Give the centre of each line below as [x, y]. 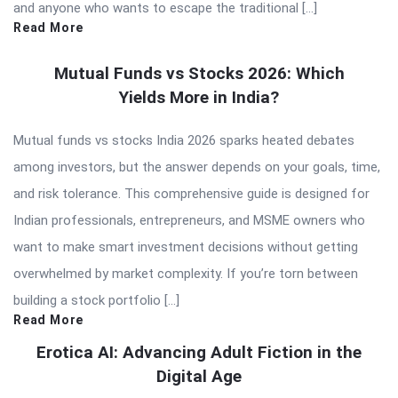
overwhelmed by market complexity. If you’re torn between [186, 273]
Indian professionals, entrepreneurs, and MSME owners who [189, 220]
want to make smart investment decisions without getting [186, 247]
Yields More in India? [199, 97]
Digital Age [199, 376]
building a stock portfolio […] [96, 300]
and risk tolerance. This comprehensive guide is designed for [191, 193]
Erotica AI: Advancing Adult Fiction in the [199, 352]
